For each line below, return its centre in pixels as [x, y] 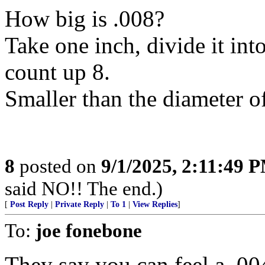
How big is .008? [85, 19]
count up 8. [57, 72]
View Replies [155, 204]
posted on [58, 166]
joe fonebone [89, 230]
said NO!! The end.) [84, 188]
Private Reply [80, 204]
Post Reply [29, 204]
